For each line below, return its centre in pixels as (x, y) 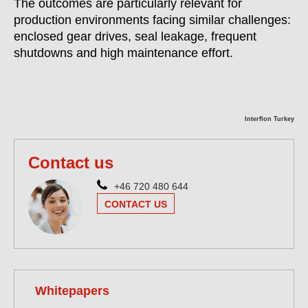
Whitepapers (72, 290)
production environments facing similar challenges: (152, 20)
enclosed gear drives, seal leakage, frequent (135, 36)
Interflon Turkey (269, 119)
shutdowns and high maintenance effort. (123, 53)
